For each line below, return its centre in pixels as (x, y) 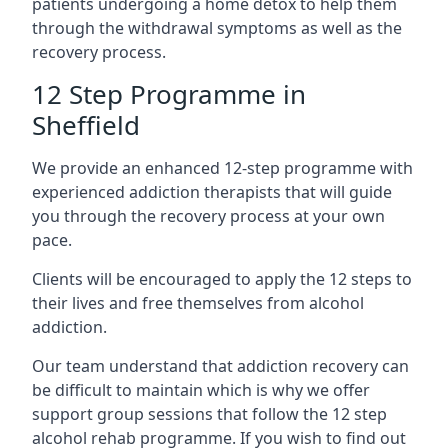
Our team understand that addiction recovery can (220, 366)
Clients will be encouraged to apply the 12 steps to (222, 279)
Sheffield (86, 125)
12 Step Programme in (169, 94)
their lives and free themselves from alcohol (198, 303)
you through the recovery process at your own (208, 216)
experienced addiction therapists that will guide (212, 192)
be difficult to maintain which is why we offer (201, 390)
